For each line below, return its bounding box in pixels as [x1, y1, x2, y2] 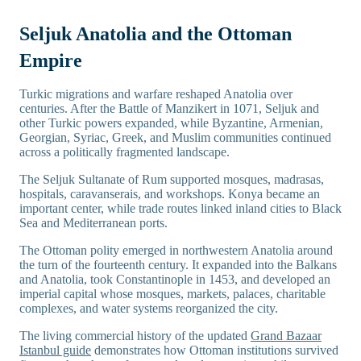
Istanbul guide [19, 342, 91, 357]
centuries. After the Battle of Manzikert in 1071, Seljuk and [19, 101, 319, 115]
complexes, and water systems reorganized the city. [19, 301, 278, 315]
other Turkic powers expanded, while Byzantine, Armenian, [19, 115, 323, 130]
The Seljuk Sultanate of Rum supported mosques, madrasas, [19, 172, 324, 186]
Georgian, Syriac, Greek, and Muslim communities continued [19, 130, 331, 144]
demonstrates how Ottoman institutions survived [91, 342, 338, 357]
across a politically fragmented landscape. [19, 144, 230, 159]
